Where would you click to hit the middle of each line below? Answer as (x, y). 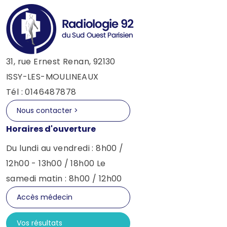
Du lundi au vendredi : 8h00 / (65, 148)
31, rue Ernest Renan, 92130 (61, 62)
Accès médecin (45, 197)
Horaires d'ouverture (51, 129)
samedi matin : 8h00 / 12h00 (64, 179)
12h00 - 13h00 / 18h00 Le (56, 163)
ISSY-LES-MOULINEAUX (52, 77)
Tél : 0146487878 (41, 92)
